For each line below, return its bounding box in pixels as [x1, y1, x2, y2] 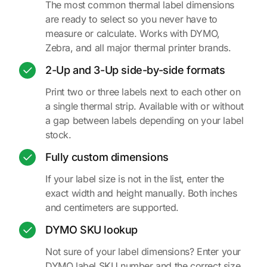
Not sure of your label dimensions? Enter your [45, 245, 241, 257]
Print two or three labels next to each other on [45, 85, 241, 98]
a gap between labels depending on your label [45, 114, 244, 126]
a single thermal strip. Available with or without [45, 100, 244, 112]
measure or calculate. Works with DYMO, [45, 27, 220, 39]
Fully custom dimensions [45, 150, 169, 163]
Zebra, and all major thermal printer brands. [45, 41, 231, 54]
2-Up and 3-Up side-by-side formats [45, 63, 225, 76]
